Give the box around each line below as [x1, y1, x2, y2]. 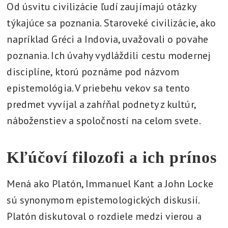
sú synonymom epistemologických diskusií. [7, 193, 199, 207]
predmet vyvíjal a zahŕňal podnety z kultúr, [7, 98, 195, 111]
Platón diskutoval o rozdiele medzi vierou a [7, 210, 202, 223]
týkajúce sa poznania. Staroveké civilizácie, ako [7, 16, 216, 30]
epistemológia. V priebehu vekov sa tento [7, 81, 190, 95]
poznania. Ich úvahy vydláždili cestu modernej [7, 49, 211, 62]
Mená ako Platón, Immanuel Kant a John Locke [7, 177, 213, 190]
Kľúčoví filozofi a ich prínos [7, 148, 217, 166]
